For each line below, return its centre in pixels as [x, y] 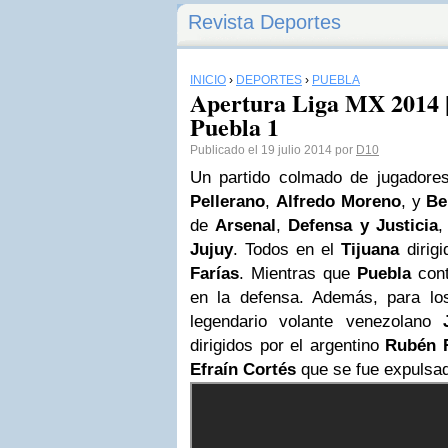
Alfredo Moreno [338, 201]
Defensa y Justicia [363, 225]
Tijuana [370, 249]
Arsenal [246, 225]
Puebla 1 [234, 126]
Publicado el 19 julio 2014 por [273, 150]
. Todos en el [287, 249]
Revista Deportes [264, 22]
